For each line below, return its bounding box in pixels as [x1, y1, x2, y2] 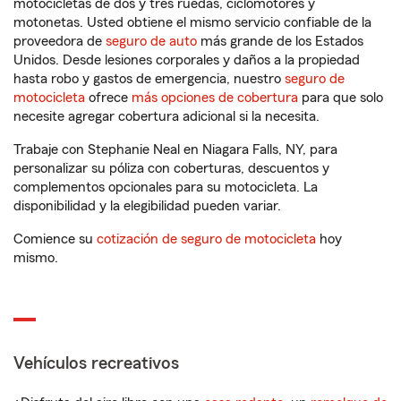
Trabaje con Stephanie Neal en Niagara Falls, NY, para [13, 142, 337, 157]
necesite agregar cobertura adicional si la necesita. [13, 109, 320, 124]
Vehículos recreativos [13, 354, 179, 372]
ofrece [85, 90, 132, 105]
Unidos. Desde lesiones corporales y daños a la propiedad [13, 53, 360, 67]
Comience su [13, 232, 97, 246]
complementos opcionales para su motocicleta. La [13, 180, 318, 194]
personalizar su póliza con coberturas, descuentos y [13, 161, 329, 175]
